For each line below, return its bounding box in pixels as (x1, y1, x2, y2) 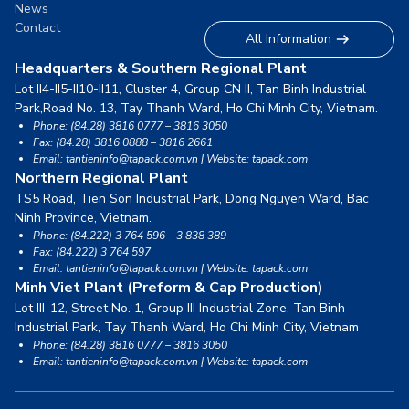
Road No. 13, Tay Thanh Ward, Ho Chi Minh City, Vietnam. (43, 99, 378, 117)
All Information (246, 30, 331, 48)
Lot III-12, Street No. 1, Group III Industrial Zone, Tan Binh (15, 299, 345, 317)
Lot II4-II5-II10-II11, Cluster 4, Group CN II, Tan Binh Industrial (15, 79, 366, 98)
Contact (15, 18, 60, 37)
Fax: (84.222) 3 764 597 (33, 244, 151, 259)
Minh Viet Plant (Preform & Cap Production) (15, 277, 323, 298)
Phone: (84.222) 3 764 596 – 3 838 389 (33, 227, 226, 243)
